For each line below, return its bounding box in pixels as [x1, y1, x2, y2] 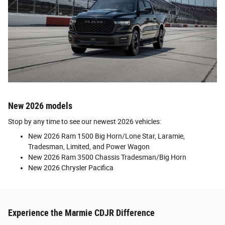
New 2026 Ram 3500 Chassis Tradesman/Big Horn [28, 153, 186, 162]
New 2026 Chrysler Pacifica [28, 164, 114, 172]
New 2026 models [8, 100, 72, 111]
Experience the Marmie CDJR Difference [8, 208, 155, 218]
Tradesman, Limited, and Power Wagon [28, 143, 150, 151]
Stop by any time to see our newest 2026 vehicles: [8, 118, 161, 126]
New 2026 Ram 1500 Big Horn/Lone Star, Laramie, [28, 132, 185, 141]
